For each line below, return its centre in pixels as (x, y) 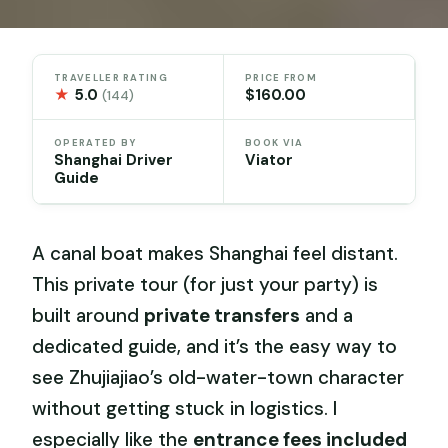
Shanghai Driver (114, 160)
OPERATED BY (95, 143)
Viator (269, 160)
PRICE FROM (281, 77)
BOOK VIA (274, 143)
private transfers (222, 316)
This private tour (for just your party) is (205, 285)
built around (88, 316)
